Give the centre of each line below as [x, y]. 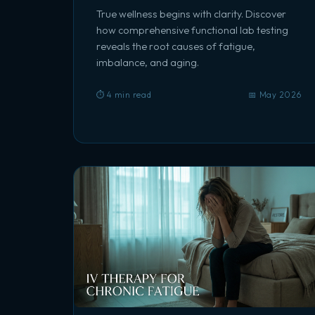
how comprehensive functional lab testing [192, 30]
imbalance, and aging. [148, 63]
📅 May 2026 [275, 95]
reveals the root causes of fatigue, [176, 46]
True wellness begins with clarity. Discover [191, 14]
